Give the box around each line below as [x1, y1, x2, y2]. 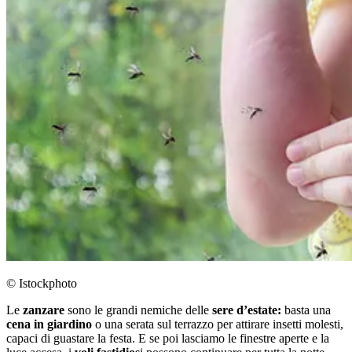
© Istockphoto [6, 277, 77, 290]
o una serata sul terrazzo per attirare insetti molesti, [95, 317, 343, 331]
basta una [281, 303, 331, 317]
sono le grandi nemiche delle [68, 303, 209, 317]
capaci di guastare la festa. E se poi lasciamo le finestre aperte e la [6, 332, 329, 345]
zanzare [23, 303, 68, 317]
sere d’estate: [209, 303, 281, 317]
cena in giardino [6, 317, 95, 331]
